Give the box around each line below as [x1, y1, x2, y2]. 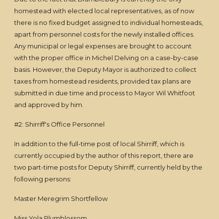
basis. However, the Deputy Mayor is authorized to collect [14, 66, 197, 73]
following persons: [14, 175, 72, 183]
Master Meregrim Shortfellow [14, 195, 108, 202]
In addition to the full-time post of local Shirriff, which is [14, 140, 185, 148]
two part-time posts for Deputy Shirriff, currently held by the [14, 163, 203, 171]
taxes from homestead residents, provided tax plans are [14, 77, 192, 85]
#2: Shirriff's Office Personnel [14, 120, 105, 128]
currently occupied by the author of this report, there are [14, 152, 194, 159]
